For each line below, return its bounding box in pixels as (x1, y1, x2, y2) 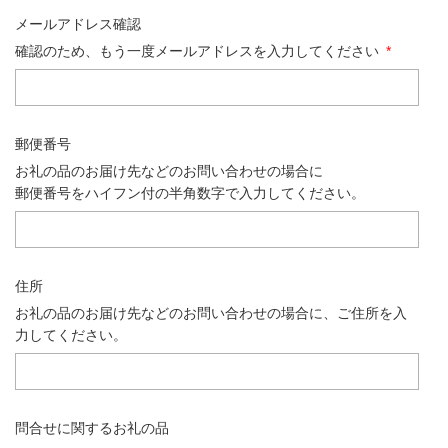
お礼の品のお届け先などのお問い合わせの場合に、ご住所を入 (15, 305, 407, 322)
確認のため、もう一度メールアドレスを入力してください (15, 42, 383, 59)
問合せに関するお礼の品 (15, 420, 169, 437)
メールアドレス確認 (15, 15, 141, 32)
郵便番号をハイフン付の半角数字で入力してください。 (15, 184, 365, 201)
